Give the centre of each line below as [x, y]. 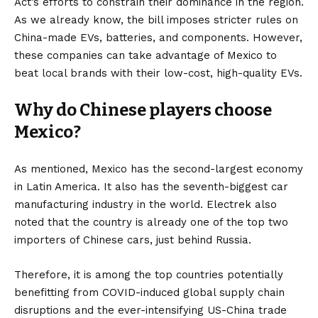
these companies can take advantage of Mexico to [146, 55]
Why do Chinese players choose [143, 110]
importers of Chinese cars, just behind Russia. [133, 240]
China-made [47, 37]
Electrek [231, 204]
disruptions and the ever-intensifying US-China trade [150, 310]
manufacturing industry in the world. [110, 204]
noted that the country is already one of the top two [151, 222]
